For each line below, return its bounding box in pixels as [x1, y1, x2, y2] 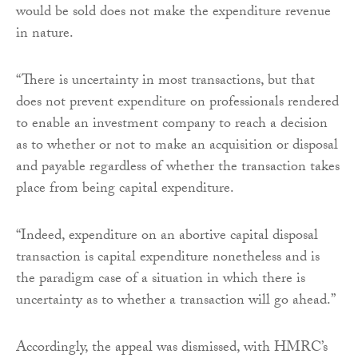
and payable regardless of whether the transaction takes [16, 156, 340, 181]
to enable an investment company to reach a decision [16, 113, 328, 138]
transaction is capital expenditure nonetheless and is [16, 246, 320, 272]
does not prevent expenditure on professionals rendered [16, 91, 339, 117]
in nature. [16, 22, 74, 48]
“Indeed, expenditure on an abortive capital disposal [16, 225, 318, 250]
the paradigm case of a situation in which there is [16, 268, 305, 293]
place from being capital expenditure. [16, 177, 234, 203]
